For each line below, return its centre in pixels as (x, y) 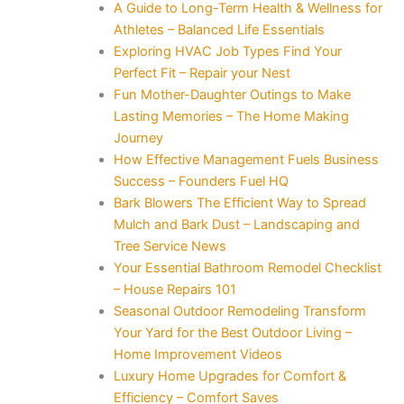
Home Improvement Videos (197, 354)
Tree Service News (170, 246)
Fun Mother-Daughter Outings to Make (232, 94)
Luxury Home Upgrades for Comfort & (230, 376)
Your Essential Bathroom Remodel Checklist (247, 267)
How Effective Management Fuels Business (246, 159)
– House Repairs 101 (174, 289)
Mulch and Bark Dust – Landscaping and (236, 224)
